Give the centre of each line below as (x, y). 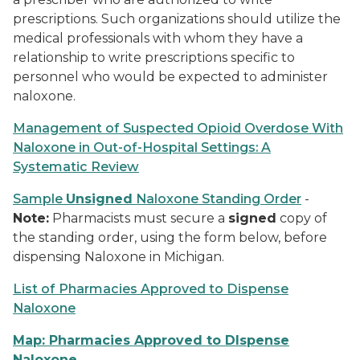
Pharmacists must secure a (139, 218)
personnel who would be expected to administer (170, 77)
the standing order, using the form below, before (170, 237)
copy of (302, 218)
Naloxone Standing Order (217, 199)
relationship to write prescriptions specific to (154, 57)
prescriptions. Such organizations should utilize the (177, 19)
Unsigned (99, 199)
